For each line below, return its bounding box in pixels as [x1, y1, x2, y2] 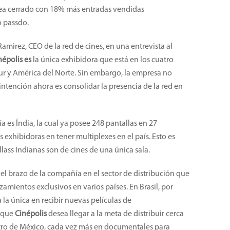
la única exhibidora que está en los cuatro [31, 56, 174, 64]
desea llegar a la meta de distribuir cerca [47, 210, 184, 218]
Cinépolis [15, 210, 47, 218]
